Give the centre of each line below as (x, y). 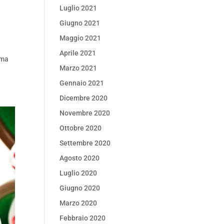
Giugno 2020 (80, 188)
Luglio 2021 (78, 8)
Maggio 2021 (80, 38)
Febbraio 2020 (83, 218)
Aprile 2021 (78, 53)
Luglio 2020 (78, 173)
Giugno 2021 (80, 23)
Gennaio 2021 (82, 83)
